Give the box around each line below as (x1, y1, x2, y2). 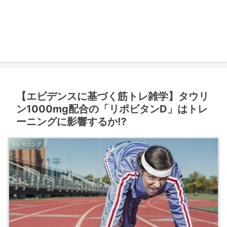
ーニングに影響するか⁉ (16, 116, 127, 128)
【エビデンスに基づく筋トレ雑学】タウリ (16, 90, 209, 102)
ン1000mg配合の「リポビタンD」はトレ (16, 103, 208, 115)
